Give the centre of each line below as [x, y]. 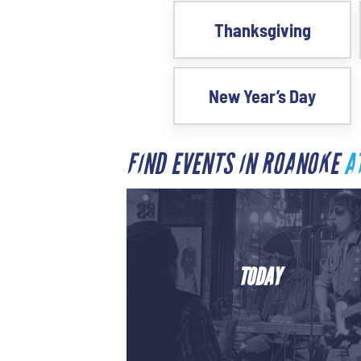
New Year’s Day [263, 96]
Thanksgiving [262, 30]
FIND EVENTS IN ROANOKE [236, 165]
